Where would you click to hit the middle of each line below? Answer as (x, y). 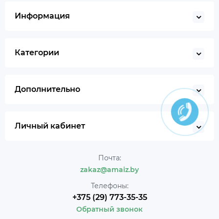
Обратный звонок (109, 209)
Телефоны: (109, 186)
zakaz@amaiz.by (109, 170)
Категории (37, 53)
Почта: (109, 158)
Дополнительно (47, 89)
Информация (42, 16)
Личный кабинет (50, 126)
